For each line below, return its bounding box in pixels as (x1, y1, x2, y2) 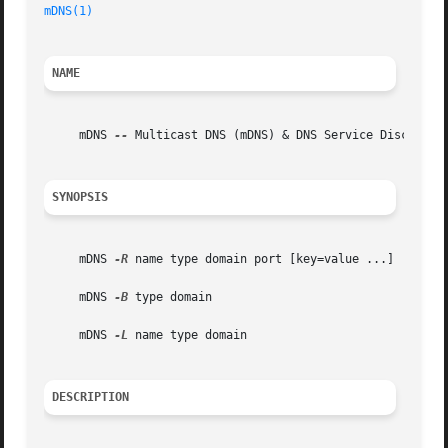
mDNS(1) (44, 4, 94, 19)
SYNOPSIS (52, 190, 109, 205)
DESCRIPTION (52, 390, 130, 405)
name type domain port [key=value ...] (128, 252, 395, 267)
